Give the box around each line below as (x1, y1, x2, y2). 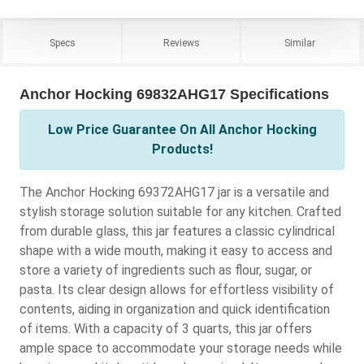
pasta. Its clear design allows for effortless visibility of (19, 282, 334, 298)
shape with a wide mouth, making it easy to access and (19, 243, 332, 259)
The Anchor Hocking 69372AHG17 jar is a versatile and (19, 184, 329, 201)
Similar (284, 37, 316, 50)
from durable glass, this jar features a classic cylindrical (19, 223, 335, 240)
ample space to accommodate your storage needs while (19, 340, 342, 357)
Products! (151, 141, 213, 158)
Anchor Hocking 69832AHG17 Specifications (19, 86, 329, 103)
